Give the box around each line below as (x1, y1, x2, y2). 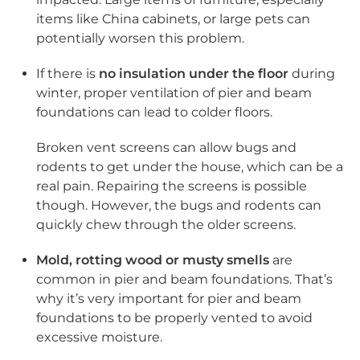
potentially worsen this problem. (36, 30, 244, 46)
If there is (36, 65, 99, 81)
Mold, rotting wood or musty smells (36, 252, 269, 268)
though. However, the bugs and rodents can (36, 197, 321, 213)
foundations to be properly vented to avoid (36, 309, 313, 325)
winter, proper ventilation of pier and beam (36, 84, 312, 100)
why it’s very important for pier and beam (36, 290, 301, 306)
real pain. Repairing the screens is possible (36, 178, 307, 194)
